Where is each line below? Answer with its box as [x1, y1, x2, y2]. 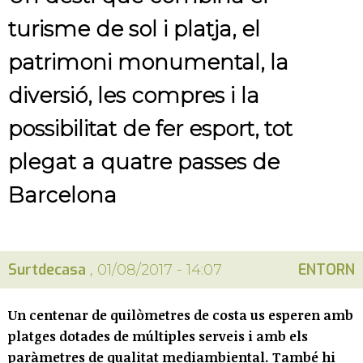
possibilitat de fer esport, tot [8, 116, 293, 143]
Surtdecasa [8, 260, 86, 280]
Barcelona [8, 182, 117, 209]
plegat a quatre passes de [8, 149, 280, 176]
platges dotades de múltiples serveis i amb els [8, 327, 308, 346]
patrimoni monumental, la [8, 49, 288, 76]
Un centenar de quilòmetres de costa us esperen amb [8, 306, 353, 325]
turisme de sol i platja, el [8, 16, 260, 43]
